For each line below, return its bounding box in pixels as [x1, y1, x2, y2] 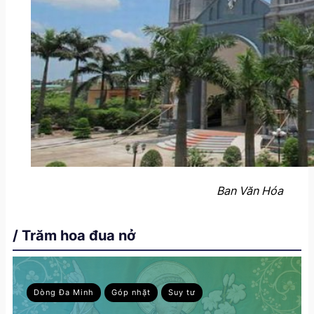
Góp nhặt [111, 287, 151, 297]
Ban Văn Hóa [217, 183, 284, 198]
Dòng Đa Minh [34, 287, 94, 297]
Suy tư [168, 287, 196, 297]
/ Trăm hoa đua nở [13, 226, 136, 244]
